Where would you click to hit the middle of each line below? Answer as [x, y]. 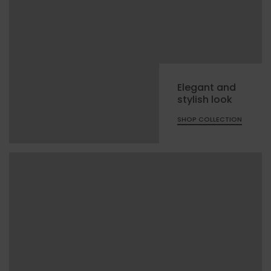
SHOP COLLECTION [210, 119]
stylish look [205, 99]
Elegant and [207, 87]
